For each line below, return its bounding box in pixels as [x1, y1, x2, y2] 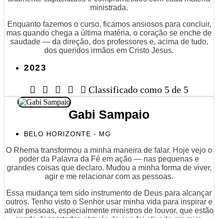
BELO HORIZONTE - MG [24, 129, 111, 138]
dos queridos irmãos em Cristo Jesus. [44, 46, 174, 54]
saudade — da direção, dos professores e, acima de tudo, [10, 37, 208, 46]
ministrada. [90, 3, 128, 12]
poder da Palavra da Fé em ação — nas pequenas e [19, 154, 199, 163]
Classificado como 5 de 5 [89, 84, 188, 95]
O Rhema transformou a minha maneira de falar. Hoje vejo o [6, 145, 212, 154]
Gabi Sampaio [69, 107, 149, 121]
